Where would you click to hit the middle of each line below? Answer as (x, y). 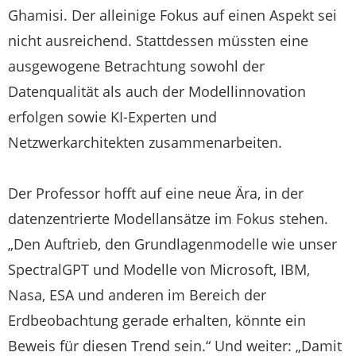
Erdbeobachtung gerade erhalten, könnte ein (157, 320)
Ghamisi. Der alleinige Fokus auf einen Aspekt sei (172, 15)
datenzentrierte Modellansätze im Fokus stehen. (168, 218)
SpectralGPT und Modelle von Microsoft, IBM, (159, 269)
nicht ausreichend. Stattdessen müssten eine (158, 40)
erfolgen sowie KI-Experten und (112, 116)
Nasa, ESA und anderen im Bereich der (137, 294)
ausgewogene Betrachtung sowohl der (136, 66)
